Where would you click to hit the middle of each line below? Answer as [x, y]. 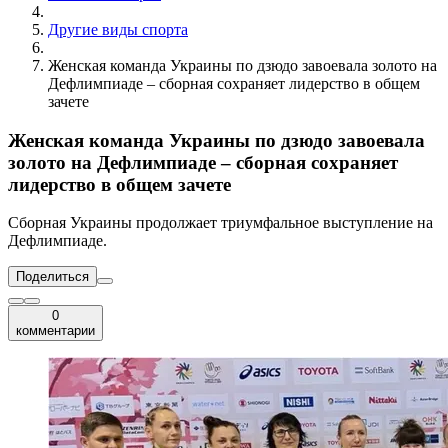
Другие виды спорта [118, 29]
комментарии [55, 331]
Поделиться [52, 277]
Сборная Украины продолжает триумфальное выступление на [220, 223]
